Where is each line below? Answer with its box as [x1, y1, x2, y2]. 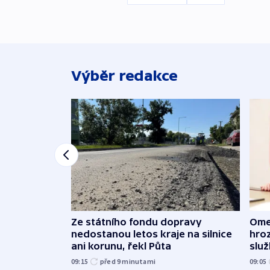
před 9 [100, 257, 122, 266]
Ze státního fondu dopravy [71, 216, 202, 228]
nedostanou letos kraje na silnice [71, 228, 232, 240]
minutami [122, 257, 156, 266]
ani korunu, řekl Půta [71, 240, 171, 252]
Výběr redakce [71, 67, 178, 84]
